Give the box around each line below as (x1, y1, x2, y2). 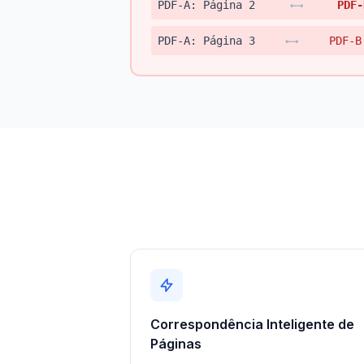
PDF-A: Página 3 (158, 34, 255, 47)
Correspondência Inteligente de (150, 316, 354, 332)
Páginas (150, 336, 201, 352)
